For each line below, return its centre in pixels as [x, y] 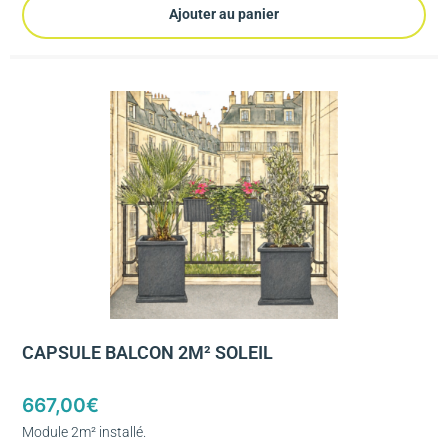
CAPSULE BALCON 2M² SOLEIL [147, 352]
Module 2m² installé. [84, 432]
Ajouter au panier [224, 14]
